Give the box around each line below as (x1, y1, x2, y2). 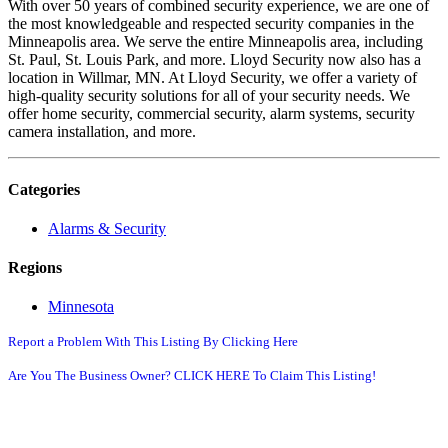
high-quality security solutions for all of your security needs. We (8, 87, 410, 105)
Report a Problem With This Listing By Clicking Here (8, 334, 298, 350)
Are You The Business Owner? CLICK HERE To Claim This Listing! (8, 368, 376, 384)
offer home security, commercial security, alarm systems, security (8, 105, 415, 123)
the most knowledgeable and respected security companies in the (8, 15, 414, 33)
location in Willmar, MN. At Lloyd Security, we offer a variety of (8, 69, 417, 87)
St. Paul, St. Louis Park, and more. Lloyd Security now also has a (8, 51, 421, 69)
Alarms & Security (48, 219, 166, 237)
